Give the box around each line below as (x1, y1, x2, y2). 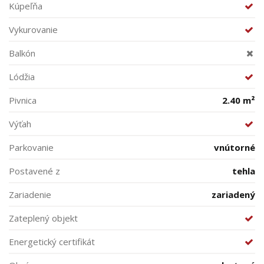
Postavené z (9, 165, 60, 177)
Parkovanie (9, 141, 54, 153)
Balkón (9, 47, 35, 59)
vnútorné (214, 141, 255, 153)
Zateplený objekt (9, 212, 78, 224)
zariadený (212, 189, 255, 200)
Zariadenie (9, 189, 51, 200)
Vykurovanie (9, 24, 58, 35)
